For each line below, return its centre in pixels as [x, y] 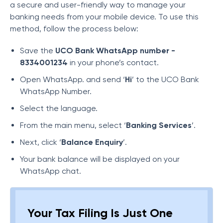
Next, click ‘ [41, 142]
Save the [38, 51]
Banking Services [159, 125]
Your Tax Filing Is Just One [100, 213]
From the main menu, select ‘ [73, 125]
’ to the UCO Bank [166, 79]
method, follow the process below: [74, 29]
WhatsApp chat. [51, 171]
